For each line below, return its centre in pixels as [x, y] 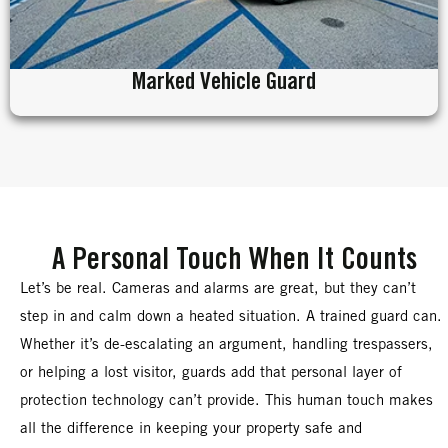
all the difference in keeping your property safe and [191, 429]
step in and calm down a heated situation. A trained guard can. [231, 317]
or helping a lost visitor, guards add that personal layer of [211, 373]
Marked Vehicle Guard [224, 83]
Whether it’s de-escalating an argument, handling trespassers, [226, 345]
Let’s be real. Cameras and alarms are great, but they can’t [218, 289]
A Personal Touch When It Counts [234, 261]
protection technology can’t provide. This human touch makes [226, 401]
